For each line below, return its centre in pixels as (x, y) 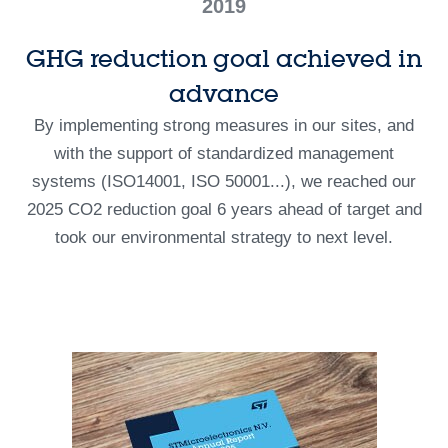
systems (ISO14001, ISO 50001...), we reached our (224, 181)
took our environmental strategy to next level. (224, 237)
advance (224, 93)
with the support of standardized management (224, 153)
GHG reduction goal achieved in (224, 58)
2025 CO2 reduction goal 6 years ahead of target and (224, 209)
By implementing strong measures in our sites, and (224, 125)
